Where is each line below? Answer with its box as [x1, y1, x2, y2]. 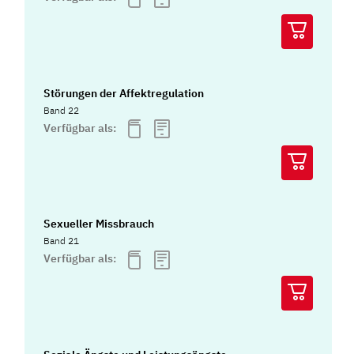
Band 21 [43, 235, 80, 247]
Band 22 [43, 104, 80, 116]
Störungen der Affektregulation [43, 85, 205, 100]
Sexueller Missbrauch [43, 217, 155, 232]
